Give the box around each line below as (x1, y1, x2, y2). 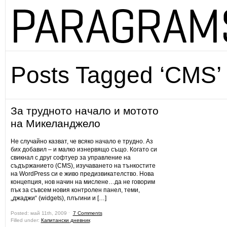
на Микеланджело (10, 118, 100, 129)
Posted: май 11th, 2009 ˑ (10, 210, 73, 216)
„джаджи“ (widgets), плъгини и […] (10, 195, 106, 202)
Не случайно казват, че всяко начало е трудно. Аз (10, 138, 153, 145)
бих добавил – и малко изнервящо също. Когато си (10, 146, 157, 153)
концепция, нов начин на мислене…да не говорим (10, 178, 155, 185)
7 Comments (72, 210, 102, 216)
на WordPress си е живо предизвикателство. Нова (10, 170, 154, 177)
